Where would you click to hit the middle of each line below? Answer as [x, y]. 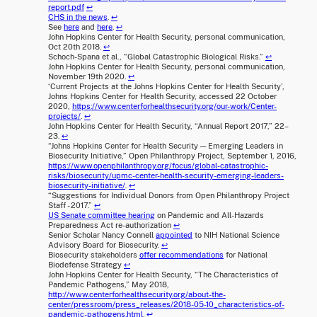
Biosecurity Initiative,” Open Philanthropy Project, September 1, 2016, [172, 156]
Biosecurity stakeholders [94, 255]
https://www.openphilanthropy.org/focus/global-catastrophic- [158, 166]
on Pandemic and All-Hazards [209, 215]
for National [246, 255]
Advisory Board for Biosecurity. [105, 245]
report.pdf [66, 7]
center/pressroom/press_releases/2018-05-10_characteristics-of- [166, 305]
